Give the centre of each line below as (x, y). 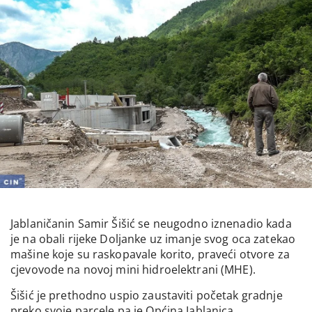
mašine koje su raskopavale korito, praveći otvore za (150, 255)
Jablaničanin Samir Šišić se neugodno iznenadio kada (151, 224)
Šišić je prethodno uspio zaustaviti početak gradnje (147, 295)
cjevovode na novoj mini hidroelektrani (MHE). (133, 270)
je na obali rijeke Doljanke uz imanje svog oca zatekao (153, 239)
